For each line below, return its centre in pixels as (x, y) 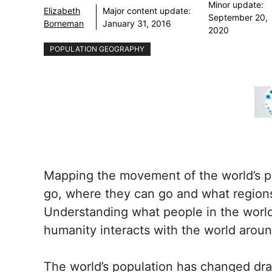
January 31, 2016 (137, 23)
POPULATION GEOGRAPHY (97, 49)
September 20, (238, 17)
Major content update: (147, 11)
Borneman (64, 23)
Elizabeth (62, 11)
